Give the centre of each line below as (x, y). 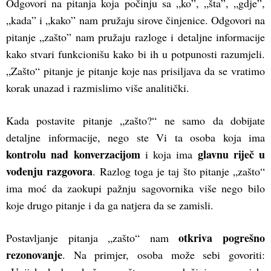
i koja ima (169, 154)
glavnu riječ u (231, 154)
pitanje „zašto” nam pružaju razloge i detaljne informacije (135, 37)
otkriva (196, 237)
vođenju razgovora (50, 171)
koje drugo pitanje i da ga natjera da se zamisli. (110, 205)
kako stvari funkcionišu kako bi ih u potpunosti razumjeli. (135, 54)
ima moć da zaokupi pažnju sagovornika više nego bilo (135, 188)
